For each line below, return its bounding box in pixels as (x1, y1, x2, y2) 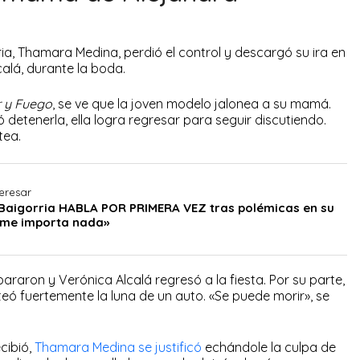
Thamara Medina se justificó (35, 338, 202, 355)
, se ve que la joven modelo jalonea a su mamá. (52, 96, 331, 112)
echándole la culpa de (202, 338, 336, 355)
